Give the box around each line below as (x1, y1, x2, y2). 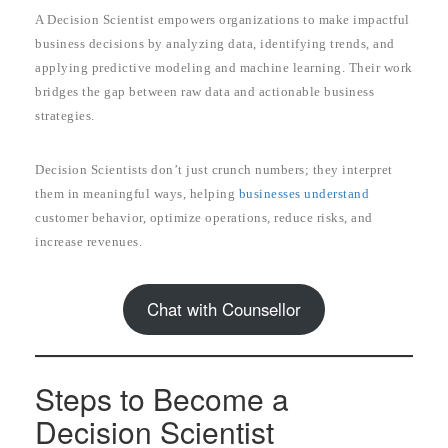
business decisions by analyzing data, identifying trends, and (35, 36, 395, 52)
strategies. (35, 108, 95, 124)
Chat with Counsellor (147, 297, 301, 322)
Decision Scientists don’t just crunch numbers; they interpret (35, 162, 393, 178)
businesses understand (238, 186, 369, 202)
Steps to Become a (35, 376, 289, 420)
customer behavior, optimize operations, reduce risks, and (35, 210, 373, 226)
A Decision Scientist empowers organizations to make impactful (35, 12, 410, 28)
